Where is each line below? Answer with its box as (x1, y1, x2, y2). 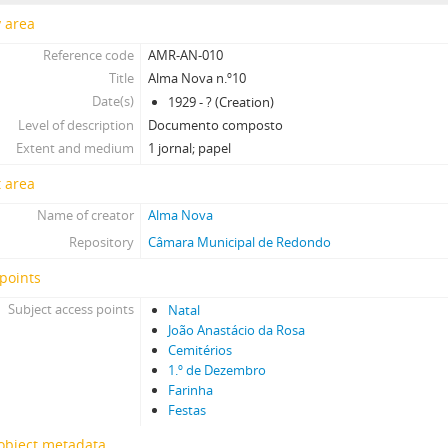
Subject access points (7, 300, 134, 318)
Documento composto (148, 116, 284, 134)
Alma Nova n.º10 (148, 69, 247, 87)
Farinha (168, 381, 214, 399)
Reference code (42, 46, 134, 64)
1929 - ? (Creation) (168, 93, 275, 111)
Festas (168, 401, 207, 419)
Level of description (17, 116, 134, 134)
